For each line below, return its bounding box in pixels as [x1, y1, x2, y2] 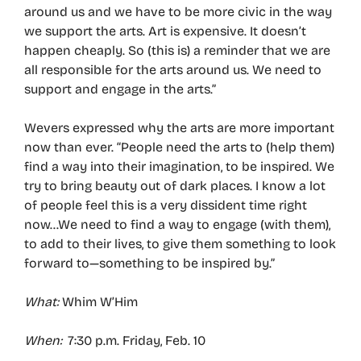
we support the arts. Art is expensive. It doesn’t [24, 23, 306, 39]
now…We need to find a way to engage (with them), [24, 216, 330, 232]
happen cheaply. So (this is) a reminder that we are [24, 42, 330, 58]
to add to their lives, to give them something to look [24, 235, 336, 251]
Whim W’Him [59, 293, 138, 309]
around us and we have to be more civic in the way [24, 3, 332, 19]
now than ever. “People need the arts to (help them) [24, 139, 334, 155]
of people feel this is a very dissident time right [24, 197, 307, 213]
